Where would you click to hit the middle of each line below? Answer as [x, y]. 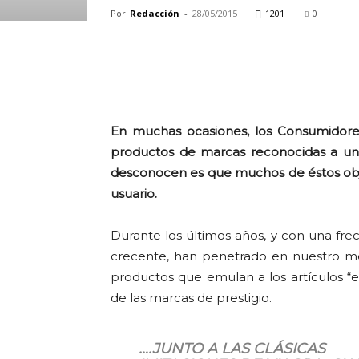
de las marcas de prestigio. [191, 298]
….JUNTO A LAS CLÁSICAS [232, 349]
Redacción [155, 13]
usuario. [134, 194]
